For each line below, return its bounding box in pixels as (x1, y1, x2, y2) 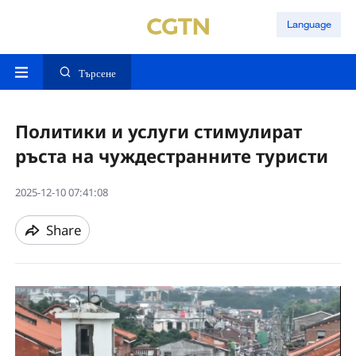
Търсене (78, 67, 116, 80)
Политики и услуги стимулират (14, 119, 302, 145)
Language (286, 17, 331, 31)
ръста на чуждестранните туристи (14, 144, 328, 169)
